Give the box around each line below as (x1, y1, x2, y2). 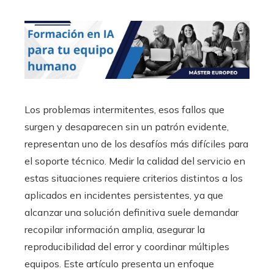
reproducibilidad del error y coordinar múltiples (24, 240, 229, 253)
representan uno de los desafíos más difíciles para (24, 137, 248, 150)
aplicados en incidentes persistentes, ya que (24, 188, 223, 201)
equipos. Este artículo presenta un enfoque (24, 257, 214, 270)
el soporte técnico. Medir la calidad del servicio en (24, 154, 245, 167)
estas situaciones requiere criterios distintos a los (24, 171, 243, 184)
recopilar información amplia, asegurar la (24, 223, 205, 235)
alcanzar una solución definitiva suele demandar (24, 206, 239, 218)
